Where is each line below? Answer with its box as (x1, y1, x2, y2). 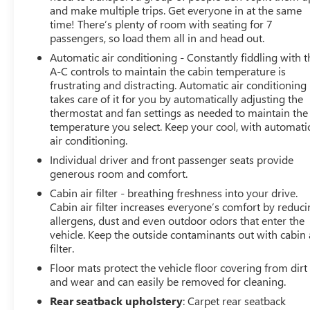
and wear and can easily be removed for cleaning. (50, 273, 286, 289)
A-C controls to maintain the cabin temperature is (50, 63, 286, 78)
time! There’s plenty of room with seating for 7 (50, 16, 273, 31)
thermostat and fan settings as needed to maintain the (50, 104, 309, 120)
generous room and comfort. (50, 165, 188, 181)
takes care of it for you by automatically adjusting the (50, 91, 304, 106)
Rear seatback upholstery (50, 293, 183, 308)
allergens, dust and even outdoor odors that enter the (50, 212, 305, 228)
